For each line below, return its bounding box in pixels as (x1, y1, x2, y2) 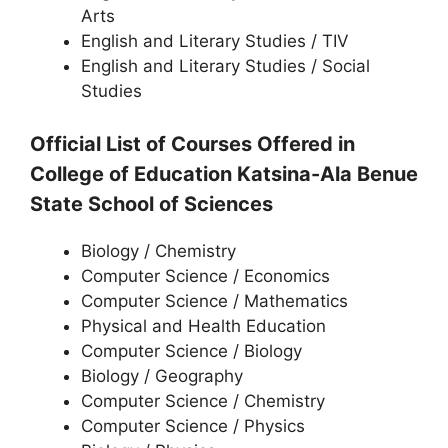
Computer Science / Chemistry (81, 391, 325, 411)
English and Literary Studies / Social (81, 55, 370, 76)
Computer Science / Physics (81, 416, 305, 436)
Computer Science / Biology (81, 341, 302, 361)
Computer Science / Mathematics (81, 291, 348, 311)
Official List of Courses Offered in (30, 132, 355, 156)
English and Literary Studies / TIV (81, 30, 349, 51)
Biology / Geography (81, 366, 243, 386)
